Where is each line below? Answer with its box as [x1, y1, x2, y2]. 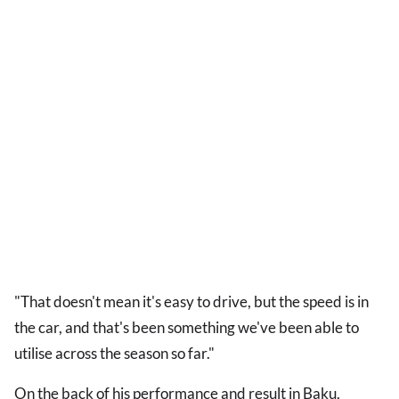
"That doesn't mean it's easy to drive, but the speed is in [14, 292, 369, 312]
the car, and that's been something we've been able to [14, 318, 359, 338]
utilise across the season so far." [14, 344, 215, 363]
